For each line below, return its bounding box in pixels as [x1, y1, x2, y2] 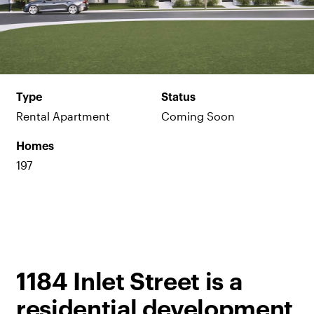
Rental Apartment [15, 109, 110, 123]
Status [161, 92, 196, 104]
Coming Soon [161, 109, 235, 123]
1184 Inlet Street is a [15, 270, 243, 294]
